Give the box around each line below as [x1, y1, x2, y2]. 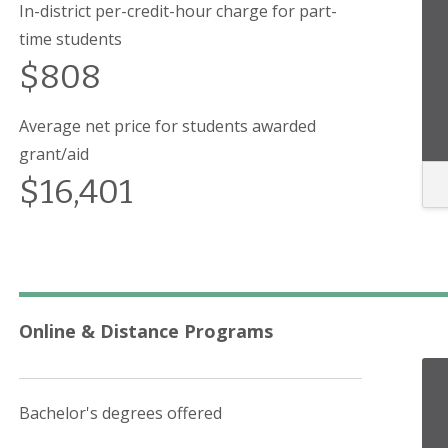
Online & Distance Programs [19, 319, 273, 343]
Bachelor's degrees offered [19, 401, 222, 424]
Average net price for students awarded [19, 115, 316, 137]
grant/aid [19, 143, 89, 165]
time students [19, 28, 122, 50]
